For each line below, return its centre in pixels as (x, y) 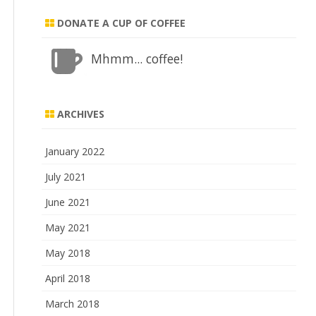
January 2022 (75, 151)
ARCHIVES (80, 114)
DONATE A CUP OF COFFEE (120, 23)
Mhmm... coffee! (136, 59)
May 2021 (68, 227)
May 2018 (68, 253)
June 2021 (68, 202)
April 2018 (68, 278)
